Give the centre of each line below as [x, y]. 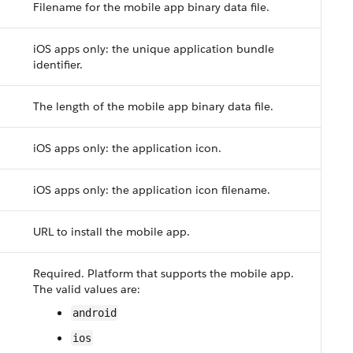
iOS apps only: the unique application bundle [154, 49]
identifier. [58, 65]
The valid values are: [87, 289]
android [95, 313]
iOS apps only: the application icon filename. [152, 190]
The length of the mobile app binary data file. [153, 106]
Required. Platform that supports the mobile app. [163, 273]
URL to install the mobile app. [111, 232]
